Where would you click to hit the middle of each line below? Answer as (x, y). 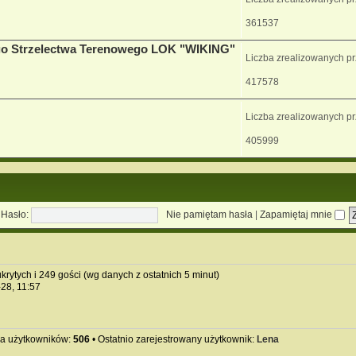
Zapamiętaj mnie (297, 214)
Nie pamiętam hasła (209, 214)
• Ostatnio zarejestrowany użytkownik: (173, 339)
